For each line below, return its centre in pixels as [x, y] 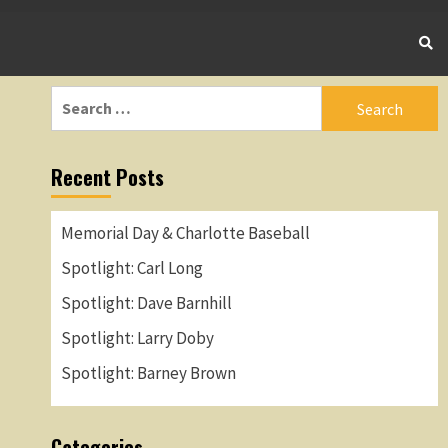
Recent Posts [107, 177]
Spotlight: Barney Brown [148, 373]
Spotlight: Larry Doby [137, 338]
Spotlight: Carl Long [131, 268]
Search [74, 97]
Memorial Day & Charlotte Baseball [185, 233]
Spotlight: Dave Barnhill [146, 303]
